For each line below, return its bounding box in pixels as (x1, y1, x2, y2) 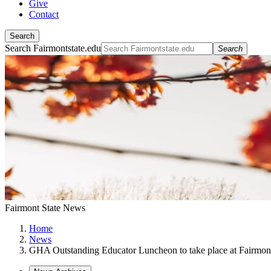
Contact (29, 9, 59, 19)
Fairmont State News (5, 203, 85, 213)
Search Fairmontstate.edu (5, 43, 101, 53)
